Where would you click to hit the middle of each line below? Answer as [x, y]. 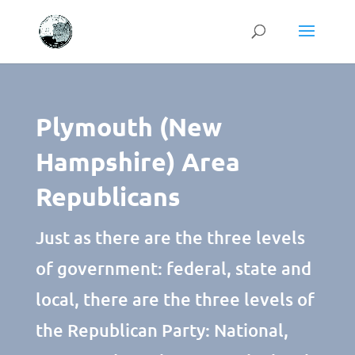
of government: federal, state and [173, 268]
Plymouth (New [128, 127]
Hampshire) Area [137, 162]
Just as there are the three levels [170, 237]
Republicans [108, 197]
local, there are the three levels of [175, 299]
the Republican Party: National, [162, 330]
